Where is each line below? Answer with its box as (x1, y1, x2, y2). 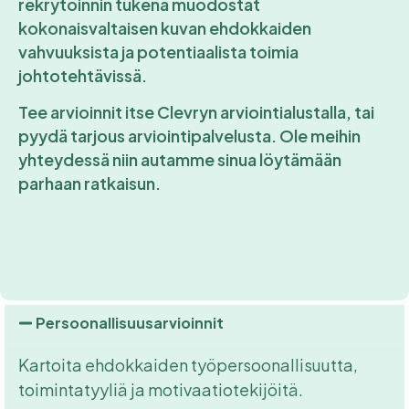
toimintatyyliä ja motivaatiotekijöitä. (18, 378, 306, 400)
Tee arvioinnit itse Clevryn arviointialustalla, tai (18, 101, 374, 123)
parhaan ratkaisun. (18, 173, 163, 194)
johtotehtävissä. (18, 64, 150, 86)
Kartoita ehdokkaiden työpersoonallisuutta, (18, 353, 358, 375)
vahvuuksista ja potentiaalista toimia (18, 40, 299, 62)
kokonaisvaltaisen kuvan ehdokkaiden (18, 16, 311, 38)
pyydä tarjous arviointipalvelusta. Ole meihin (18, 125, 361, 147)
